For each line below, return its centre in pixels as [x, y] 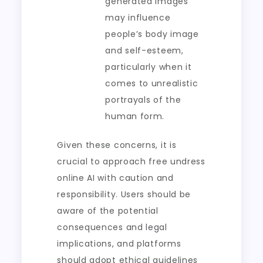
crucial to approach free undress [131, 161]
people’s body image [152, 34]
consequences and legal [112, 227]
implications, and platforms [119, 244]
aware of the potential [108, 211]
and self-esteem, [144, 50]
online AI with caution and [115, 178]
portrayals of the [143, 100]
